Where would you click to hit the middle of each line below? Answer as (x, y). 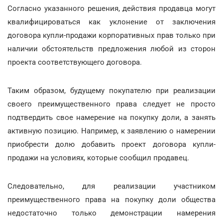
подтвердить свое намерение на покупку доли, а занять (111, 117)
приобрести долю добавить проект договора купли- (111, 144)
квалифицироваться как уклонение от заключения (111, 22)
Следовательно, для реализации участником (111, 186)
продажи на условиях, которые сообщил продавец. (98, 158)
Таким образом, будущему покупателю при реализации (111, 91)
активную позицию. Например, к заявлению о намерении (111, 131)
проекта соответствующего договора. (75, 62)
